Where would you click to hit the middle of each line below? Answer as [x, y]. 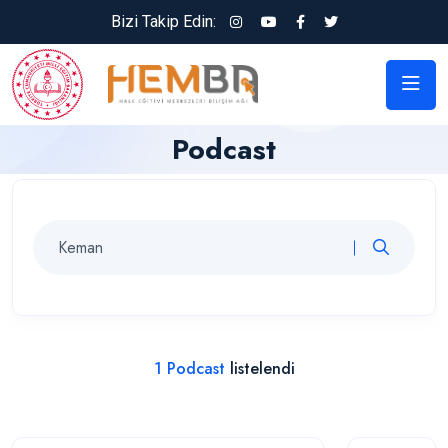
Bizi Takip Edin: [163, 21]
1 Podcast [189, 368]
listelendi [259, 368]
